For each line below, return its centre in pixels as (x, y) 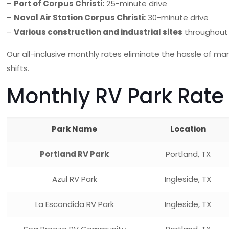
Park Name (75, 129)
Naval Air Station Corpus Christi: (80, 18)
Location (188, 129)
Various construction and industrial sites (98, 32)
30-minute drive (177, 18)
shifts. (18, 68)
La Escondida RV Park (74, 204)
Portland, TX (188, 154)
